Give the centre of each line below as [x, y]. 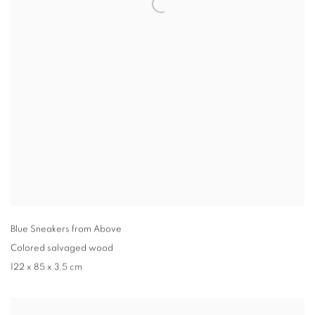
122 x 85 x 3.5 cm [46, 267]
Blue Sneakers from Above [66, 229]
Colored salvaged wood [62, 248]
